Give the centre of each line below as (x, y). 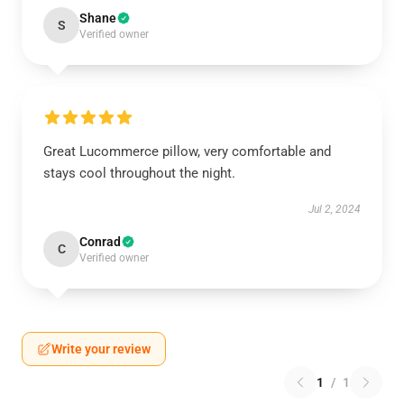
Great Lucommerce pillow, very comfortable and (187, 151)
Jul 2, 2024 (335, 209)
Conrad (100, 242)
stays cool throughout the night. (139, 173)
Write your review (101, 349)
